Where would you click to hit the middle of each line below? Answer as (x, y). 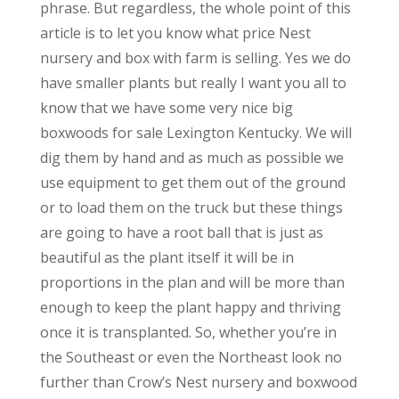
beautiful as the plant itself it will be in (167, 257)
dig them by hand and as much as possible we (191, 157)
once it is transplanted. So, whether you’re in (188, 332)
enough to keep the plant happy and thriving (190, 307)
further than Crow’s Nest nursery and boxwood (198, 382)
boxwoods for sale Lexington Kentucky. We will (195, 132)
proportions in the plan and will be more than (192, 282)
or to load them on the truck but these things (191, 207)
